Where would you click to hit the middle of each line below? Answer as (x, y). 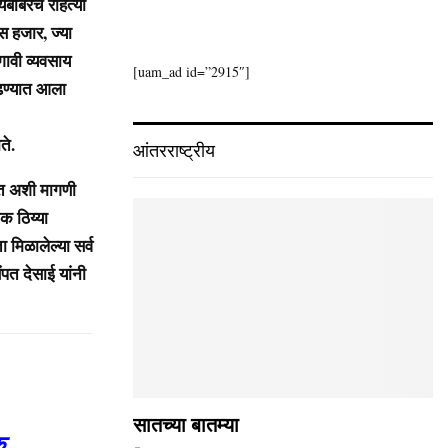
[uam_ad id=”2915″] (191, 72)
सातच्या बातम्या (186, 425)
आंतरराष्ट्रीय (174, 151)
